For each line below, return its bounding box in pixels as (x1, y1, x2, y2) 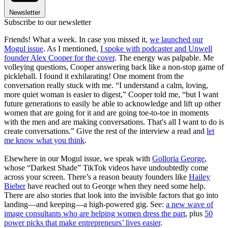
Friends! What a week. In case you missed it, (4, 35, 150, 44)
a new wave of (166, 200, 213, 209)
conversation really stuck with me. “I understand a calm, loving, (4, 81, 208, 90)
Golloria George (152, 154, 205, 163)
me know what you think (4, 136, 84, 145)
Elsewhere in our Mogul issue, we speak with (4, 154, 152, 163)
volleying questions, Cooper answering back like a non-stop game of (4, 63, 224, 72)
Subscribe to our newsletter (4, 18, 91, 27)
